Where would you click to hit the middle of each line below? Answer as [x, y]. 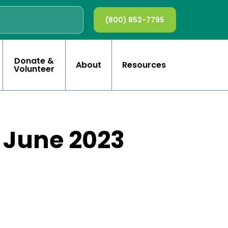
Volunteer [34, 69]
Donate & [34, 61]
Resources [144, 65]
